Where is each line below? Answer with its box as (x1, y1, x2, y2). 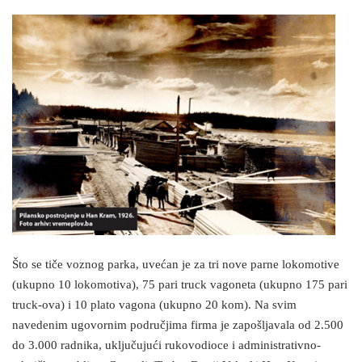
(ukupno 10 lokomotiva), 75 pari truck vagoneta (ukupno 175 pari (12, 278, 347, 293)
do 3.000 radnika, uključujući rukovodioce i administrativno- (12, 339, 321, 353)
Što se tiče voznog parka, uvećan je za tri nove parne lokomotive (12, 258, 339, 272)
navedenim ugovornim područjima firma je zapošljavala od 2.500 (12, 318, 343, 333)
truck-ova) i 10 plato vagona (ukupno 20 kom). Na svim (12, 298, 297, 313)
